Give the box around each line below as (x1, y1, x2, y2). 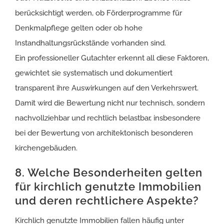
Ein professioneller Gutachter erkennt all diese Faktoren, (15, 53, 209, 62)
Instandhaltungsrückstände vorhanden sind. (15, 38, 166, 47)
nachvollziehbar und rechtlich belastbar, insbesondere (15, 113, 200, 122)
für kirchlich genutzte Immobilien (15, 179, 201, 193)
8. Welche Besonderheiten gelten (15, 165, 202, 179)
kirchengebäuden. (15, 143, 77, 152)
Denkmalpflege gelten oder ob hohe (15, 23, 142, 32)
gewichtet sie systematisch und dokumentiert (15, 68, 172, 77)
